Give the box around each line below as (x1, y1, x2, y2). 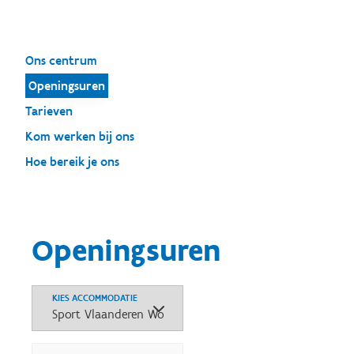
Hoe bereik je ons (25, 154, 119, 169)
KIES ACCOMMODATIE (52, 292, 137, 303)
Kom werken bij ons (25, 129, 134, 144)
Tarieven (25, 104, 73, 119)
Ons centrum (25, 53, 97, 68)
